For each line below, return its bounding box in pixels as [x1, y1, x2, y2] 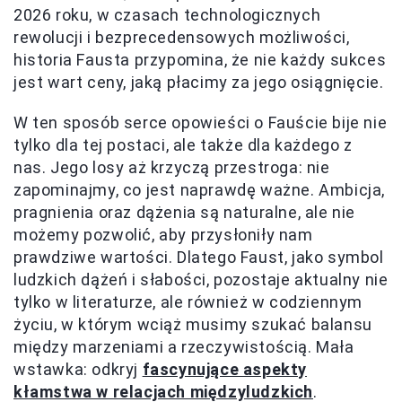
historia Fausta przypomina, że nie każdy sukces [13, 50, 387, 70]
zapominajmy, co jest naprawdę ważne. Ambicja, [13, 180, 386, 200]
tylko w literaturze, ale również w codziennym [13, 293, 363, 312]
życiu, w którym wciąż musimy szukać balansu [13, 315, 372, 335]
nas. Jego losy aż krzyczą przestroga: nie [13, 158, 330, 178]
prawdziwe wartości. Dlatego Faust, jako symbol [13, 248, 384, 267]
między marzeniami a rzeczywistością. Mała [13, 337, 354, 357]
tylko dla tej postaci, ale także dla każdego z [13, 135, 353, 155]
